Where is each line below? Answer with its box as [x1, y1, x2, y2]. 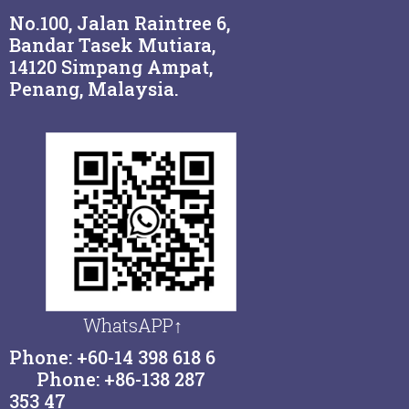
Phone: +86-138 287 [9, 366, 205, 391]
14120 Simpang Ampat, [9, 54, 213, 79]
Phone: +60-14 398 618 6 [9, 344, 229, 369]
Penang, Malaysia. [9, 76, 179, 100]
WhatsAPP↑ [83, 312, 183, 337]
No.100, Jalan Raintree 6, [9, 10, 230, 35]
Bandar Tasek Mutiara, [9, 32, 215, 57]
